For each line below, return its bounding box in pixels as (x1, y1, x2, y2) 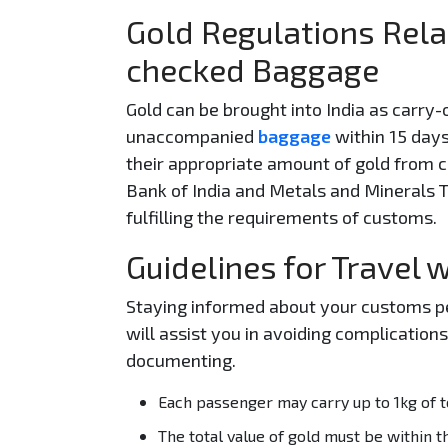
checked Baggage (126, 49, 379, 88)
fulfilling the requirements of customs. (126, 205, 437, 228)
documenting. (126, 348, 236, 371)
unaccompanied (126, 124, 258, 147)
